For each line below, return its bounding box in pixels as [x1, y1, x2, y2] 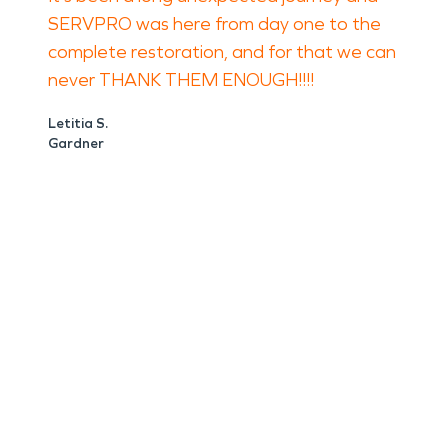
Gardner [48, 135, 104, 152]
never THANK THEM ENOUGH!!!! [48, 69, 314, 91]
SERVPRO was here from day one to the [48, 13, 381, 35]
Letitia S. [48, 115, 108, 132]
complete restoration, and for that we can [48, 41, 396, 63]
